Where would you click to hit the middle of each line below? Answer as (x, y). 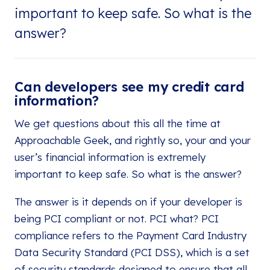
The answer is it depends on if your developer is (128, 202)
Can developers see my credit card (129, 87)
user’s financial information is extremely (110, 157)
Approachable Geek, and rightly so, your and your (133, 140)
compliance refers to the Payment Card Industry (130, 235)
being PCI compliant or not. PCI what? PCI (117, 218)
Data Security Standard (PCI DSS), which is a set (132, 252)
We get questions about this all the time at (118, 123)
